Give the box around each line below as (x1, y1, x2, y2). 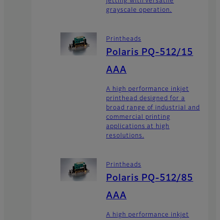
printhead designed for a (106, 95, 186, 102)
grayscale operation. (106, 7, 172, 13)
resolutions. (106, 133, 144, 139)
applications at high (106, 123, 170, 130)
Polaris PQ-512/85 (106, 174, 193, 183)
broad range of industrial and (106, 105, 200, 111)
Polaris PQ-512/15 (106, 48, 193, 57)
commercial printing (106, 114, 171, 120)
